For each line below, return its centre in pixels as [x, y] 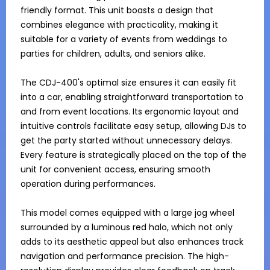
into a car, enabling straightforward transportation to [132, 97]
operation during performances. [88, 184]
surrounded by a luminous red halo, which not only [127, 227]
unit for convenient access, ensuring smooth [115, 169]
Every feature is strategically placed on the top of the [133, 155]
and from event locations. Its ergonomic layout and [130, 111]
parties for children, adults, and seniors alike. [113, 54]
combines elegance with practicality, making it [119, 25]
